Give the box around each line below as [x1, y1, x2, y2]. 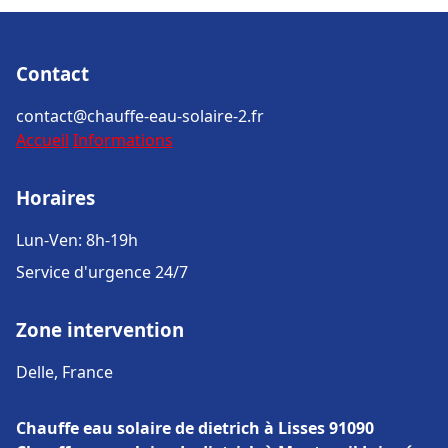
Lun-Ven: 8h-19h [16, 229, 138, 251]
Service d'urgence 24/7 [16, 261, 188, 283]
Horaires [16, 185, 95, 210]
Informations [73, 129, 173, 151]
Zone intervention [16, 317, 184, 342]
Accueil [16, 129, 69, 151]
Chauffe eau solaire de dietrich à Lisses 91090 [16, 417, 374, 439]
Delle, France [16, 361, 113, 383]
